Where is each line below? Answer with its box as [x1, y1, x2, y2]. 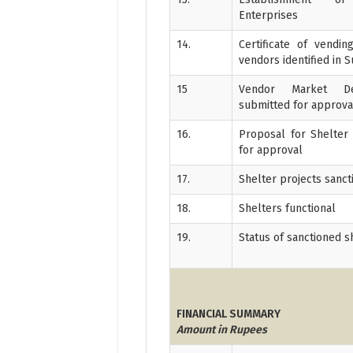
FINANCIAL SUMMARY [176, 307, 281, 321]
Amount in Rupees [176, 322, 268, 336]
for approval [239, 143, 303, 157]
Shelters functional [239, 201, 336, 215]
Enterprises [239, 8, 299, 22]
